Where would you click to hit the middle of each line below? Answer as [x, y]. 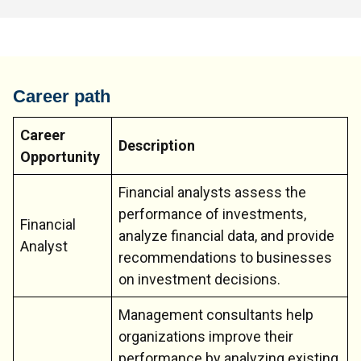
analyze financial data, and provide [226, 235]
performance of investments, [212, 214]
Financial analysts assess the [212, 192]
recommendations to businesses [225, 257]
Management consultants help [216, 314]
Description [157, 145]
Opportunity [60, 156]
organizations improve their [206, 336]
